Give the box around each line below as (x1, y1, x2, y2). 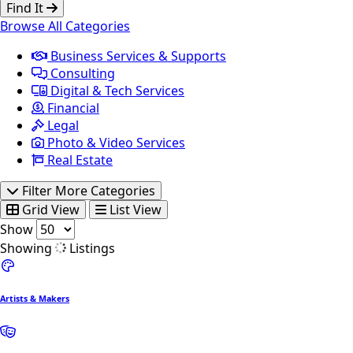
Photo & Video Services (44, 134, 185, 151)
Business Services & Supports (47, 47, 226, 65)
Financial (44, 99, 99, 117)
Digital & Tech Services (47, 82, 184, 99)
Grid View (19, 201, 80, 218)
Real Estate (44, 151, 113, 169)
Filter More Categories (19, 182, 155, 199)
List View (106, 201, 162, 218)
